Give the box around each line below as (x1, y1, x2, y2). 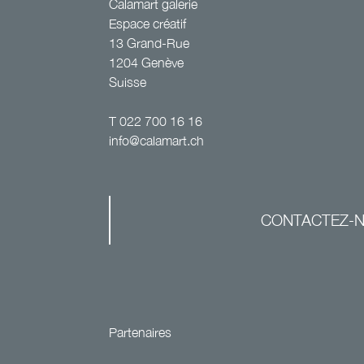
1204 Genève (109, 55, 184, 71)
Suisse (109, 75, 147, 90)
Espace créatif (109, 16, 187, 32)
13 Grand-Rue (109, 36, 190, 51)
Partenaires (109, 325, 172, 340)
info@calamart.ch (109, 133, 205, 149)
